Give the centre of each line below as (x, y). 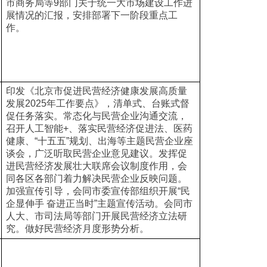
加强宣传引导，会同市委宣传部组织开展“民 (98, 191)
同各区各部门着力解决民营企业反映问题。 (96, 178)
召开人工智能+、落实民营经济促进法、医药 (99, 128)
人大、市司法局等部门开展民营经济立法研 (96, 216)
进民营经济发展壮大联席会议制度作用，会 (96, 166)
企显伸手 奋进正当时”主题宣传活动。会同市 (99, 204)
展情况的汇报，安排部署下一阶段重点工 (91, 15)
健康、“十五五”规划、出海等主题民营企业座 (99, 141)
